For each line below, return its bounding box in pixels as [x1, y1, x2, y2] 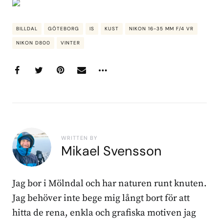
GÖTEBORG [48, 25, 79, 32]
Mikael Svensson [61, 142, 162, 160]
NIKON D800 [16, 39, 50, 46]
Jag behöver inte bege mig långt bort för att [12, 192, 190, 204]
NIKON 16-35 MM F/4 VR [129, 25, 194, 32]
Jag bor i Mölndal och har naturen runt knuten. [12, 177, 207, 189]
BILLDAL [16, 25, 38, 32]
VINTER [61, 39, 80, 46]
